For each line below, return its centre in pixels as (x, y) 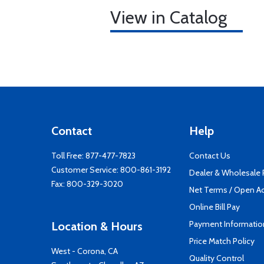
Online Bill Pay (214, 207)
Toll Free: (68, 156)
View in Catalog (169, 17)
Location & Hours (97, 226)
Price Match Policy (222, 241)
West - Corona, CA (85, 251)
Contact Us (210, 156)
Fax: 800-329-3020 (87, 184)
